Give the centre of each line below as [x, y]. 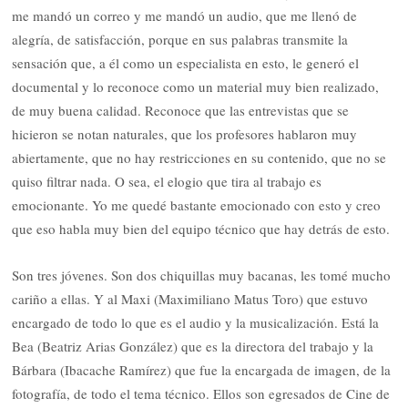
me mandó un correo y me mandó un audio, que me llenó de [185, 16]
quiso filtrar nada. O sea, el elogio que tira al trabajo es [167, 182]
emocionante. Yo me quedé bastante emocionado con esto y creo [197, 205]
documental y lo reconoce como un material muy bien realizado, [196, 87]
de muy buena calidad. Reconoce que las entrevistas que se [181, 111]
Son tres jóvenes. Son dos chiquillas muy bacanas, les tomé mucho [202, 275]
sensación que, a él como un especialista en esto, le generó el [186, 63]
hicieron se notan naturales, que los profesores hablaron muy [185, 134]
